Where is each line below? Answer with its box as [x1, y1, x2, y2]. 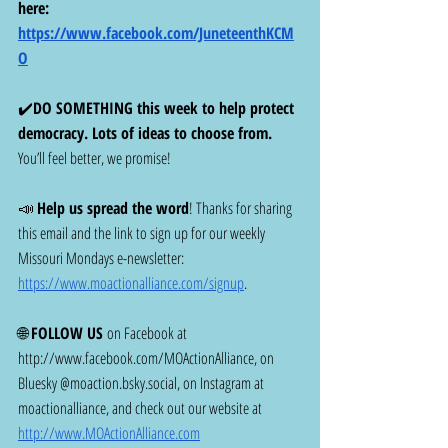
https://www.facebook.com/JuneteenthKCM [18, 22, 294, 45]
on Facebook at [103, 322, 190, 345]
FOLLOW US [31, 322, 103, 345]
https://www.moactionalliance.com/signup [18, 272, 244, 295]
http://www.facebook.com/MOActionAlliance [18, 347, 254, 370]
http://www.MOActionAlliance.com [18, 422, 200, 445]
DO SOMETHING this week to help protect [33, 97, 298, 120]
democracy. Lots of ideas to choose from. [18, 122, 276, 145]
